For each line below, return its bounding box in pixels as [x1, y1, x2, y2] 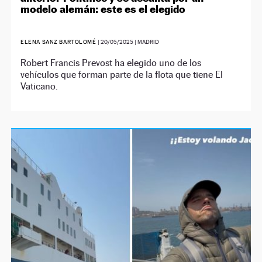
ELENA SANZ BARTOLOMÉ [20, 38, 98, 45]
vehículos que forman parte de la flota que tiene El [20, 68, 223, 80]
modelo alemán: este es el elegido [20, 2, 186, 15]
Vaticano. [20, 80, 58, 92]
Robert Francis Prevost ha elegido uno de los [20, 57, 202, 68]
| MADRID [133, 38, 160, 45]
